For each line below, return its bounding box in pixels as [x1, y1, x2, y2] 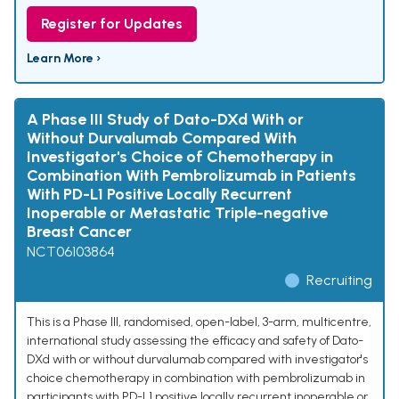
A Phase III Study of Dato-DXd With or [27, 110, 304, 130]
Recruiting [306, 272, 372, 289]
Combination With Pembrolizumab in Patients [27, 166, 356, 186]
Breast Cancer [27, 222, 132, 242]
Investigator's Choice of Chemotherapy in [27, 147, 333, 167]
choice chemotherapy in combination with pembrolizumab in [27, 370, 365, 387]
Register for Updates [41, 15, 183, 33]
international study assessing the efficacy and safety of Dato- [27, 333, 363, 349]
